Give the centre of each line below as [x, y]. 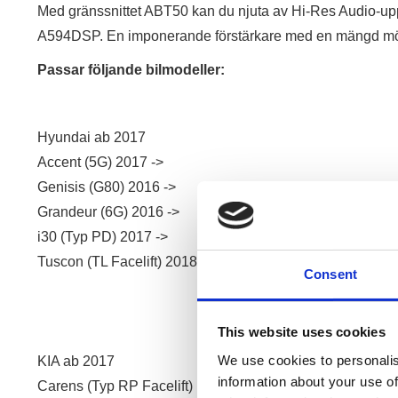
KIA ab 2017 [76, 361]
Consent [330, 274]
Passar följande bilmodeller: [131, 70]
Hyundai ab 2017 [92, 137]
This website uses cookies [301, 332]
